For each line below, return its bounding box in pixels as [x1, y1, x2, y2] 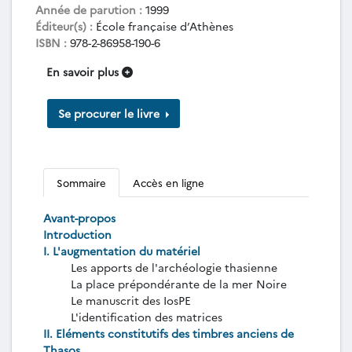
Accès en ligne [133, 175, 204, 189]
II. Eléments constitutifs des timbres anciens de [43, 325, 294, 341]
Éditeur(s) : [35, 18, 93, 34]
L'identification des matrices [71, 309, 222, 324]
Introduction [43, 226, 112, 242]
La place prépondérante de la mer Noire [71, 276, 287, 291]
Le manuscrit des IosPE [71, 292, 191, 308]
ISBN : [35, 35, 67, 50]
